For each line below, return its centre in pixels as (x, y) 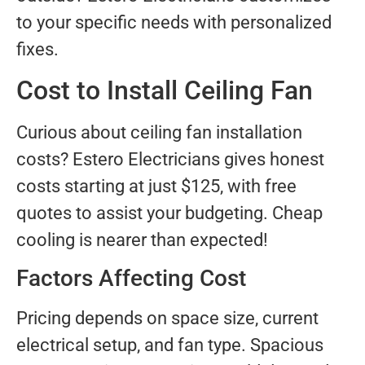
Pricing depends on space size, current (167, 319)
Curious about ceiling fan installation (159, 132)
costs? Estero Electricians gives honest (170, 159)
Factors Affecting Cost (131, 279)
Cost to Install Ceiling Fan (165, 90)
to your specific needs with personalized (174, 23)
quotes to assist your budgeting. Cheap (169, 213)
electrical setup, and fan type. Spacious (170, 345)
